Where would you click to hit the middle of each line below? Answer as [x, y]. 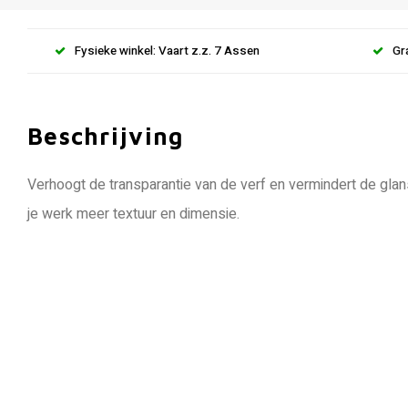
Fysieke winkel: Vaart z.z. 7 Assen [167, 51]
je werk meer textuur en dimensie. [133, 214]
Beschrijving [106, 136]
